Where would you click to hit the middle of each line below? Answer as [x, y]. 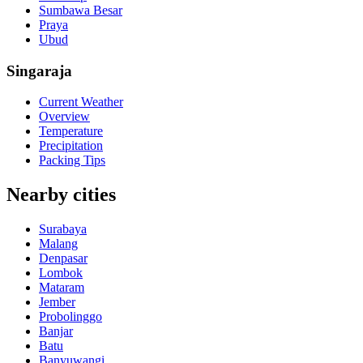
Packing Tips [72, 160]
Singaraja [39, 70]
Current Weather [81, 102]
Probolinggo [70, 317]
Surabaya [63, 229]
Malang [58, 244]
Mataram [62, 288]
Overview [64, 117]
